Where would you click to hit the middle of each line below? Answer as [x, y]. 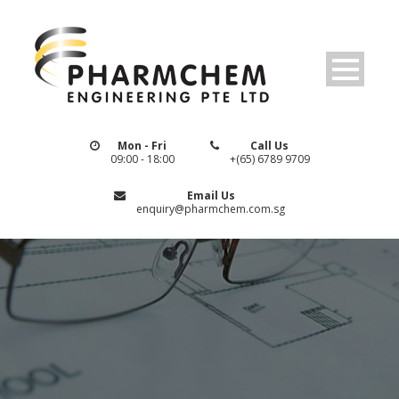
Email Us [211, 195]
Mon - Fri [142, 146]
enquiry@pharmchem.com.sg [211, 209]
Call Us [269, 146]
